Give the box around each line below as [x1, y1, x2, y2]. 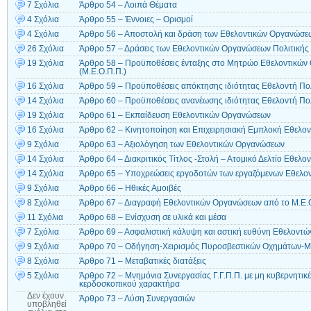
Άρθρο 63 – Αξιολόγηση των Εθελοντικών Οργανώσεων [79, 140, 285, 149]
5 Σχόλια [27, 271, 59, 280]
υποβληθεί [27, 300, 67, 309]
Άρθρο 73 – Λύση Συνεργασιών [79, 294, 195, 303]
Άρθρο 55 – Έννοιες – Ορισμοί [79, 15, 193, 24]
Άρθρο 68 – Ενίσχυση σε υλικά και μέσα [79, 213, 226, 222]
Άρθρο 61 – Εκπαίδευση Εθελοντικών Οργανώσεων [79, 111, 271, 120]
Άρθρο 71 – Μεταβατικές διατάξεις [79, 257, 206, 266]
